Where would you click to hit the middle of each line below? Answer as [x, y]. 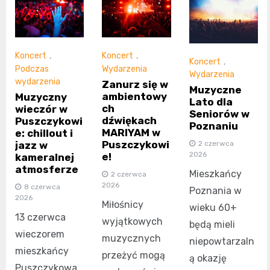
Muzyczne [215, 90]
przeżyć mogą [134, 255]
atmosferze [47, 169]
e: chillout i [44, 133]
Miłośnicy [123, 204]
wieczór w [41, 109]
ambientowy [135, 96]
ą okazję [208, 259]
